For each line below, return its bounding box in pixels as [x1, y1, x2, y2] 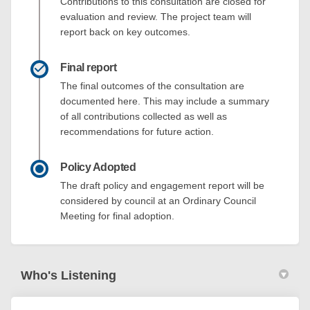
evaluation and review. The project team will [60, 10, 251, 22]
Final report [60, 61, 117, 73]
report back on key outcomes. [60, 26, 190, 37]
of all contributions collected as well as [60, 110, 227, 122]
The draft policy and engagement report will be [60, 179, 264, 191]
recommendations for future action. [60, 125, 214, 137]
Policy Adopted [60, 161, 136, 173]
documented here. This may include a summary [60, 95, 269, 107]
